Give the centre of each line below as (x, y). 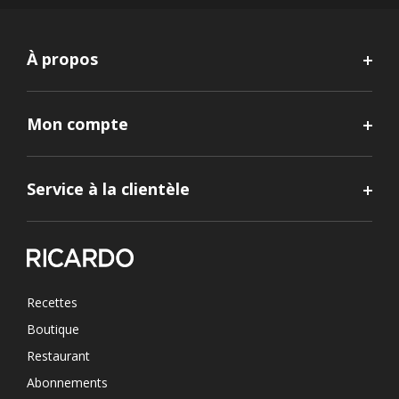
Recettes (52, 302)
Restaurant (58, 355)
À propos (62, 59)
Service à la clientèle (108, 189)
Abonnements (67, 382)
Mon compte (77, 124)
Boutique (53, 329)
